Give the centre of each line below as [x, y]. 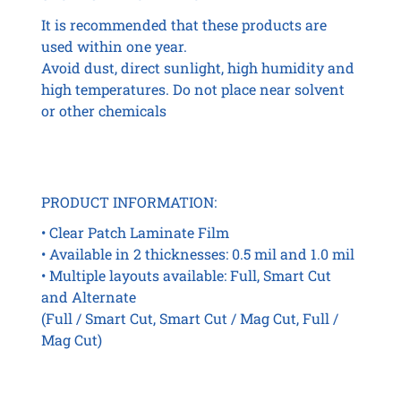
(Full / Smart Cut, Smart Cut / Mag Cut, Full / [189, 319]
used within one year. [114, 47]
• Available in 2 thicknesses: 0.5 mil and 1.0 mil [197, 254]
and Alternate [88, 297]
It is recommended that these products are [183, 25]
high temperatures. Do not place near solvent [192, 90]
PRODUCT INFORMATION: [128, 202]
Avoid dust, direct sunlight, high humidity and [197, 68]
